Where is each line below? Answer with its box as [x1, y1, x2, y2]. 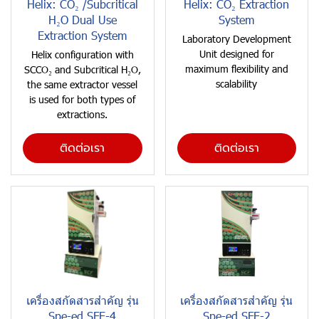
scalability [216, 77, 258, 90]
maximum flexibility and [184, 62, 288, 75]
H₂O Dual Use [48, 12, 117, 27]
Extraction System [38, 28, 127, 43]
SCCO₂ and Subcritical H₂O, [23, 63, 141, 76]
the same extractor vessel [27, 78, 138, 91]
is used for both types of [29, 93, 136, 106]
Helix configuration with [31, 48, 134, 61]
